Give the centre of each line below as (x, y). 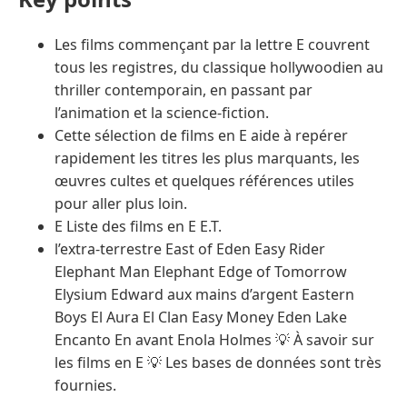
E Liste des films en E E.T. (138, 227)
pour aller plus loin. (121, 204)
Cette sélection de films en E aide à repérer (201, 136)
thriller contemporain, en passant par (184, 90)
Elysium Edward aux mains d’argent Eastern (204, 295)
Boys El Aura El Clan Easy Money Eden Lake (201, 318)
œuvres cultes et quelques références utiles (204, 181)
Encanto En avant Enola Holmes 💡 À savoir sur (214, 340)
